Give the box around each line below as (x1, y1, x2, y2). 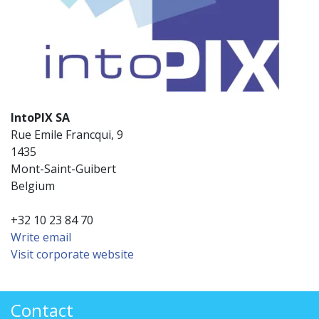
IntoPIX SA (11, 110, 70, 126)
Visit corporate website (11, 246, 134, 263)
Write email (11, 229, 71, 246)
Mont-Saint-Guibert (11, 161, 116, 177)
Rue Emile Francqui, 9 (11, 127, 123, 143)
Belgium (11, 178, 55, 194)
